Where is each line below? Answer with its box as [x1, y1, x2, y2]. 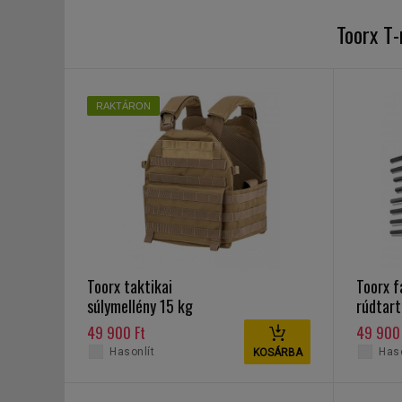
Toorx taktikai [87, 275, 172, 298]
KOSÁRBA [252, 346, 302, 359]
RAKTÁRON [96, 100, 151, 111]
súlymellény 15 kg [87, 294, 193, 318]
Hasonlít [109, 345, 154, 358]
